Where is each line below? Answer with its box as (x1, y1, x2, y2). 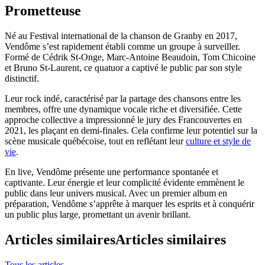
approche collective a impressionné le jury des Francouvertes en (5, 115, 242, 125)
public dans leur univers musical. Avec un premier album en (5, 188, 227, 198)
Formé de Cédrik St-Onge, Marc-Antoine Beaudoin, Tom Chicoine (5, 52, 256, 62)
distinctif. (5, 73, 39, 83)
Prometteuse (5, 3, 81, 19)
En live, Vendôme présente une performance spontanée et (5, 167, 218, 177)
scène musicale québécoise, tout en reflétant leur (5, 136, 186, 146)
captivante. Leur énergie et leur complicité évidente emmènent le (5, 177, 244, 188)
